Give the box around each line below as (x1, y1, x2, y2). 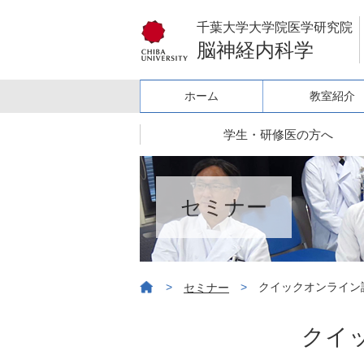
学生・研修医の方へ (223, 128, 333, 141)
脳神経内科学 (197, 39, 314, 61)
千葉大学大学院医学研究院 (197, 20, 353, 34)
